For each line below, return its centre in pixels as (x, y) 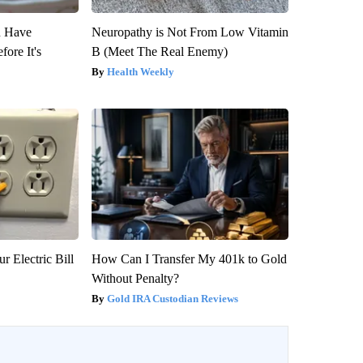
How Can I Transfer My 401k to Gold (189, 258)
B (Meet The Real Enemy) (159, 51)
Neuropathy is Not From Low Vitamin (190, 32)
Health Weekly (140, 71)
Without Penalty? (135, 278)
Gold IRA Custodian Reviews (172, 298)
